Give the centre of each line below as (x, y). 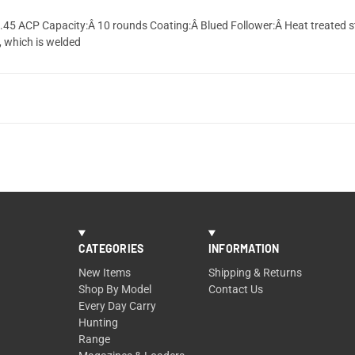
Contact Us (235, 289)
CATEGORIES (111, 248)
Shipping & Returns (255, 273)
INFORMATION (244, 248)
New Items (104, 273)
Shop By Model (115, 289)
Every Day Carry (117, 306)
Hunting (98, 323)
